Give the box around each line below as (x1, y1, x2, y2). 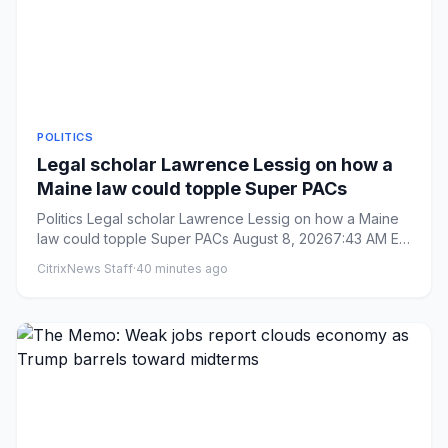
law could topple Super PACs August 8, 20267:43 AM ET (37, 230, 409, 247)
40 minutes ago (136, 261, 228, 276)
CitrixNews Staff (37, 261, 133, 276)
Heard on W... (37, 250, 125, 267)
